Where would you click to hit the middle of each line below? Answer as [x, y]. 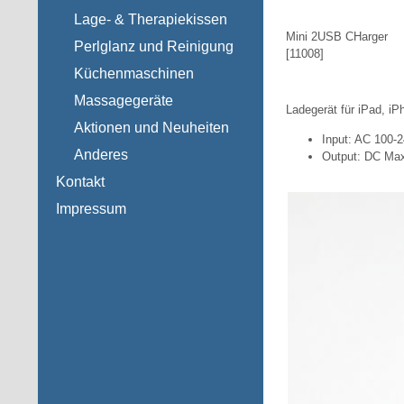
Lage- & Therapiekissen [151, 19]
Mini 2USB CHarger [337, 37]
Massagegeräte [124, 101]
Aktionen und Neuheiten [151, 128]
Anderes [101, 155]
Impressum [91, 209]
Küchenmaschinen [134, 73]
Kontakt [80, 182]
